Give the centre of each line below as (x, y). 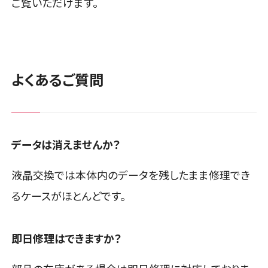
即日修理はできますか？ (67, 238)
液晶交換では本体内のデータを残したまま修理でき (131, 175)
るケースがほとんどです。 (69, 196)
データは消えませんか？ (66, 144)
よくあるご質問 (58, 80)
